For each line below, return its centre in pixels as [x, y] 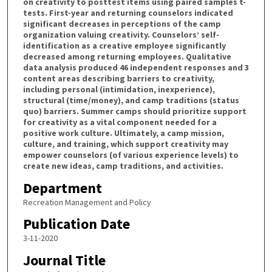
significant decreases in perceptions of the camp [122, 23]
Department [62, 188]
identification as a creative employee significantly [124, 45]
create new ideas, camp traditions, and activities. [123, 165]
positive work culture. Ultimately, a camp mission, [123, 133]
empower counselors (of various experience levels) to [131, 155]
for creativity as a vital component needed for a [120, 122]
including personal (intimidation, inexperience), [119, 89]
